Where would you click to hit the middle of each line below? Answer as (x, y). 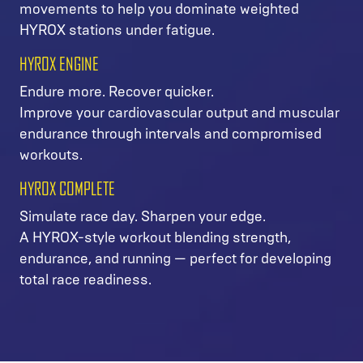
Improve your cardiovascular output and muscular (179, 112)
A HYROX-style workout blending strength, (155, 237)
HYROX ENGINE (59, 64)
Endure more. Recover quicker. (118, 91)
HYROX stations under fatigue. (117, 30)
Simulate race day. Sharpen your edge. (144, 216)
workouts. (51, 154)
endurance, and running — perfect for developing (175, 258)
